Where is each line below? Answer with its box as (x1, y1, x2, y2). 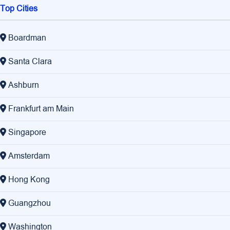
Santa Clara (8, 56, 52, 68)
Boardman (8, 32, 46, 44)
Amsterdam (8, 150, 50, 162)
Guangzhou (8, 198, 51, 209)
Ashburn (8, 80, 39, 91)
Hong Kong (8, 174, 50, 186)
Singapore (8, 127, 46, 139)
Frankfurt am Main (8, 103, 74, 115)
